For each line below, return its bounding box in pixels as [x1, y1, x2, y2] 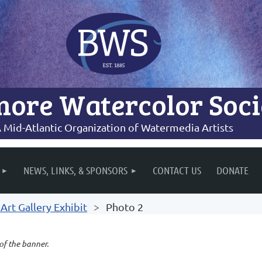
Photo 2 [106, 201, 143, 213]
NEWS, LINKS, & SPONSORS [23, 164, 127, 177]
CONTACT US [153, 164, 201, 177]
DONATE [216, 164, 249, 177]
